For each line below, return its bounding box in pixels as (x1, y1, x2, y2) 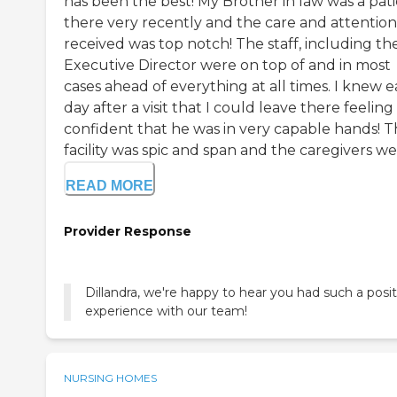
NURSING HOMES (64, 371, 157, 385)
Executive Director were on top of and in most (64, 57, 391, 74)
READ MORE (66, 178, 153, 194)
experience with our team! (85, 303, 247, 320)
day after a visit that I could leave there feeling (64, 99, 393, 117)
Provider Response (64, 223, 191, 240)
